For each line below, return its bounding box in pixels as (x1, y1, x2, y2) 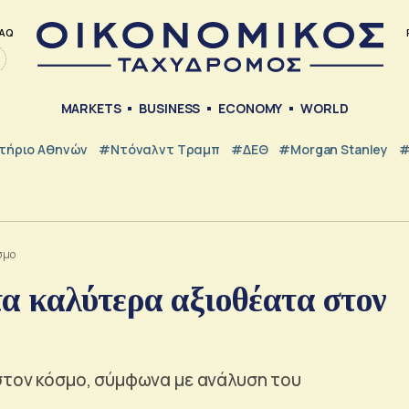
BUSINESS (139, 100, 201, 118)
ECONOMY (218, 100, 283, 118)
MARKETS (60, 100, 121, 118)
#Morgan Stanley (278, 140, 389, 158)
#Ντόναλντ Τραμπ (99, 140, 220, 158)
